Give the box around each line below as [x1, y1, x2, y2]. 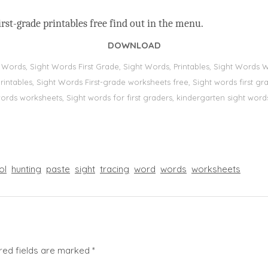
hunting [11, 163, 41, 175]
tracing [100, 163, 129, 175]
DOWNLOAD [107, 39, 161, 51]
